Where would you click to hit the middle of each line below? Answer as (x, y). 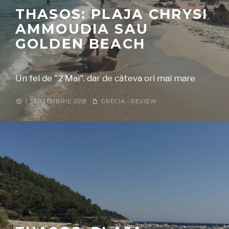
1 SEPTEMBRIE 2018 (55, 101)
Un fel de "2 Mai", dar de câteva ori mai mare (105, 78)
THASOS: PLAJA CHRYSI (112, 14)
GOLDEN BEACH (80, 43)
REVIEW (144, 101)
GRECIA (113, 101)
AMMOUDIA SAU (82, 29)
